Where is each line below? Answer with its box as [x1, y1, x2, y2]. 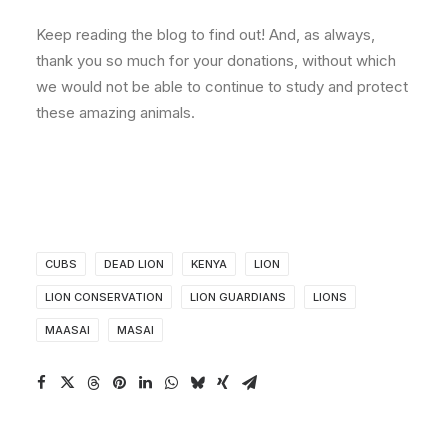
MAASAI [45, 323, 90, 337]
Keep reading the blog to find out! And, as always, [36, 25, 375, 44]
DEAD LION [104, 257, 164, 271]
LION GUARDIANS [190, 290, 286, 304]
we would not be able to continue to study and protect [36, 77, 408, 96]
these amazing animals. [36, 103, 195, 122]
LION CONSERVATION [45, 290, 163, 304]
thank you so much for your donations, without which [36, 51, 396, 70]
